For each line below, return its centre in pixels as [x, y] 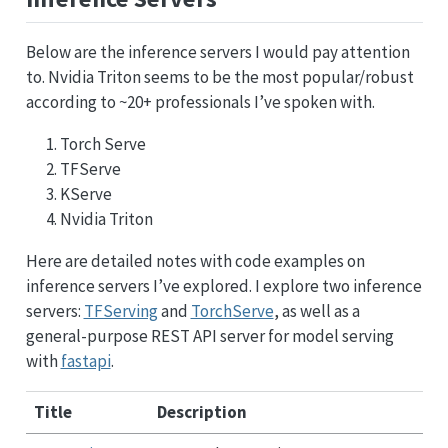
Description [202, 411]
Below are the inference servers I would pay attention [217, 51]
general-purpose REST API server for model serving [209, 335]
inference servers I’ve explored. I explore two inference [223, 285]
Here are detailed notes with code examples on [195, 260]
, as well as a [316, 310]
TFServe [90, 168]
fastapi [85, 360]
